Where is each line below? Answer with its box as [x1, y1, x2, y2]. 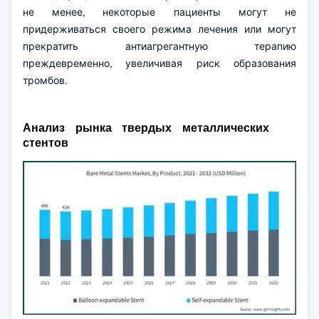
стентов [23, 135, 68, 150]
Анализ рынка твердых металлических [23, 120, 269, 135]
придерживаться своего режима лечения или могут [23, 23, 296, 36]
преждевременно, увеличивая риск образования [23, 57, 296, 70]
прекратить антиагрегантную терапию [23, 40, 296, 53]
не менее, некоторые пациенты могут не [23, 6, 296, 19]
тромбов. [23, 74, 67, 87]
